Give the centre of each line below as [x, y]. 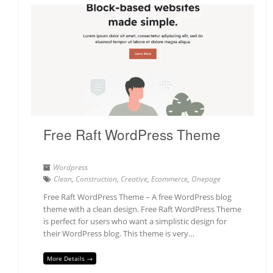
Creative [134, 179]
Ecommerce [169, 179]
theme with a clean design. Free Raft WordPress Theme [142, 209]
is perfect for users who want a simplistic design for [135, 221]
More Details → [70, 258]
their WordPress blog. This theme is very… [119, 233]
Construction [96, 179]
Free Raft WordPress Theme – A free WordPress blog [137, 197]
